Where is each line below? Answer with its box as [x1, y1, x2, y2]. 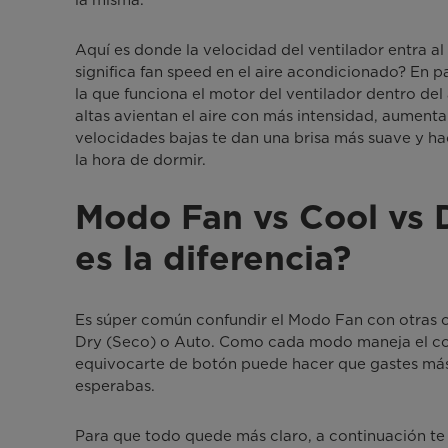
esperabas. [74, 377, 155, 396]
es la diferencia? [74, 243, 351, 278]
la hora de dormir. [74, 151, 206, 170]
